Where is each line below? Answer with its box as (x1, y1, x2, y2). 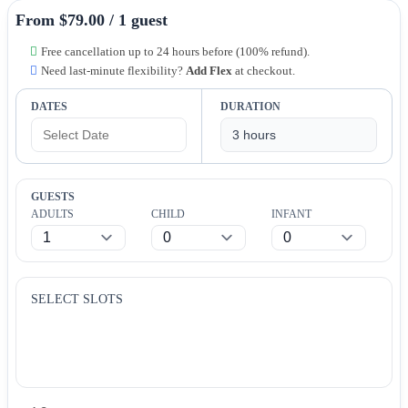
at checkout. (232, 63, 295, 77)
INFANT (271, 207, 311, 220)
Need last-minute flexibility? (41, 63, 186, 77)
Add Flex (186, 63, 232, 77)
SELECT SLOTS (31, 291, 123, 306)
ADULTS (31, 207, 74, 220)
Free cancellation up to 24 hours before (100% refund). (41, 44, 310, 58)
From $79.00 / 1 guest (15, 10, 168, 29)
